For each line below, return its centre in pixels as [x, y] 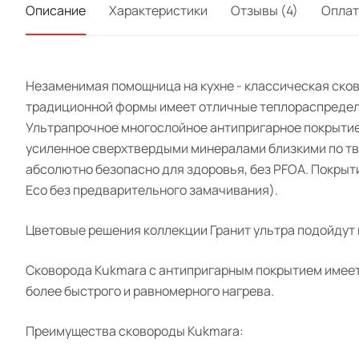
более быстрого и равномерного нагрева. [150, 291]
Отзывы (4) [264, 10]
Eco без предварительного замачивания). [152, 190]
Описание [56, 10]
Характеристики [158, 10]
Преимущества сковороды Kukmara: [135, 331]
